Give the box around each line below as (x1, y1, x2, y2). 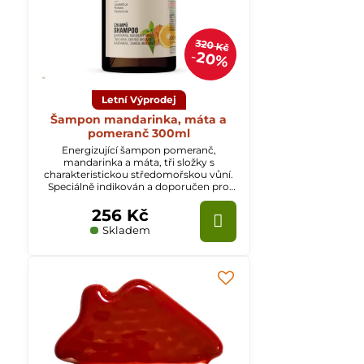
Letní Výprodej (101, 93, 176, 106)
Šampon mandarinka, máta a (50, 112, 227, 128)
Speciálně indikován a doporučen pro (48, 180, 230, 193)
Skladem (100, 223, 151, 237)
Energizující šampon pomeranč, (61, 144, 216, 157)
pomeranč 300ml (87, 126, 190, 141)
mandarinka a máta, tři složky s (63, 156, 214, 169)
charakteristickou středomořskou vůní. (44, 168, 234, 181)
